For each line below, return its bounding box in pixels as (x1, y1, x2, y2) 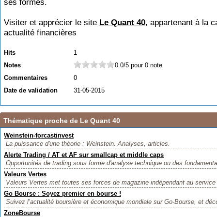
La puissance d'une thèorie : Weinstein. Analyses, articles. (6, 140, 170, 147)
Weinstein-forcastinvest (4, 132, 74, 139)
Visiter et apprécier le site (4, 18, 99, 27)
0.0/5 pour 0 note (115, 62, 162, 69)
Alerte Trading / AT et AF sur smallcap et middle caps (4, 151, 164, 158)
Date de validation (4, 87, 58, 94)
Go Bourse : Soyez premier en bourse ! (4, 190, 121, 197)
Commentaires (4, 74, 47, 81)
